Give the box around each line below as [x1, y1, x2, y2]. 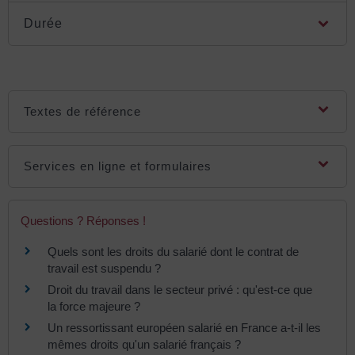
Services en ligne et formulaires [24, 159, 212, 174]
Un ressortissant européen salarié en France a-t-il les [48, 321, 321, 335]
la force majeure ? [48, 300, 140, 314]
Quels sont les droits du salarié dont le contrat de [48, 245, 299, 259]
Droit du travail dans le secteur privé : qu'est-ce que [48, 283, 312, 297]
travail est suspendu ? [48, 261, 161, 276]
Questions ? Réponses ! [21, 214, 146, 228]
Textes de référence [24, 105, 142, 119]
